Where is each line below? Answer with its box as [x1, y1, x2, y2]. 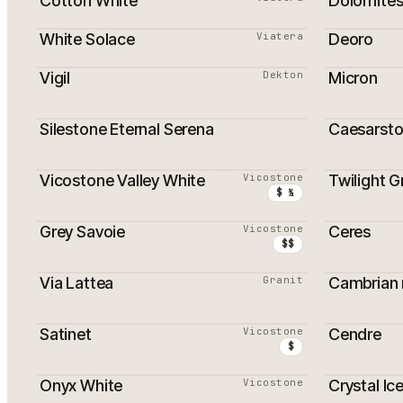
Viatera [255, 30, 303, 42]
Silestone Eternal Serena [40, 120, 214, 139]
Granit [263, 273, 303, 286]
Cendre [328, 325, 381, 344]
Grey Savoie [40, 222, 126, 241]
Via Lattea [40, 273, 114, 292]
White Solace [40, 30, 135, 49]
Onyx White [40, 376, 123, 395]
